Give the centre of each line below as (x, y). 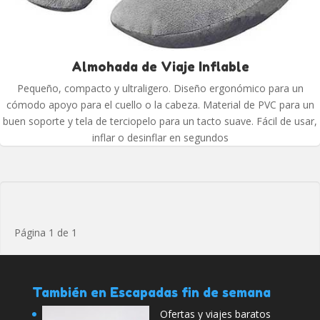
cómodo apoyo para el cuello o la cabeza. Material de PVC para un (160, 105)
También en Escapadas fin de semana (151, 292)
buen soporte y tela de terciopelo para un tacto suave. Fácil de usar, (160, 121)
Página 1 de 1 (46, 233)
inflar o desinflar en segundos (160, 138)
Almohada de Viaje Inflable (160, 67)
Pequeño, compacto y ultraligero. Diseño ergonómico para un (160, 89)
